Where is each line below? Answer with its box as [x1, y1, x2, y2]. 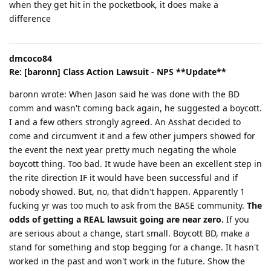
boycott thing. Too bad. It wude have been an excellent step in [9, 157, 262, 169]
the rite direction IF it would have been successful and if [9, 171, 238, 183]
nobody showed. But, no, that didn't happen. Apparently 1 [9, 185, 245, 197]
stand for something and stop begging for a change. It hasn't [9, 241, 259, 253]
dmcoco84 [9, 52, 52, 64]
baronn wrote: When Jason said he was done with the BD [9, 88, 240, 100]
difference [9, 12, 51, 24]
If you [224, 213, 249, 225]
